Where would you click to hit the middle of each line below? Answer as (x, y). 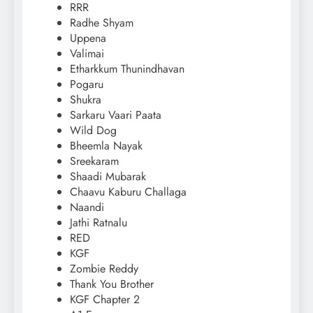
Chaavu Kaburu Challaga (128, 192)
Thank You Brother (112, 284)
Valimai (87, 54)
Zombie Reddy (104, 269)
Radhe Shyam (102, 23)
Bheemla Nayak (106, 146)
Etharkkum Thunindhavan (127, 69)
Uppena (88, 38)
